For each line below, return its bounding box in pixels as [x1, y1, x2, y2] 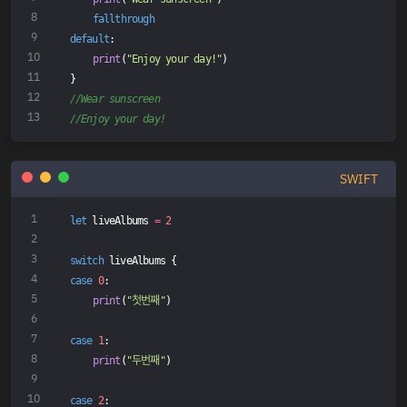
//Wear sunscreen [69, 92, 160, 105]
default [69, 32, 110, 45]
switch [69, 254, 104, 267]
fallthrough [92, 12, 154, 25]
